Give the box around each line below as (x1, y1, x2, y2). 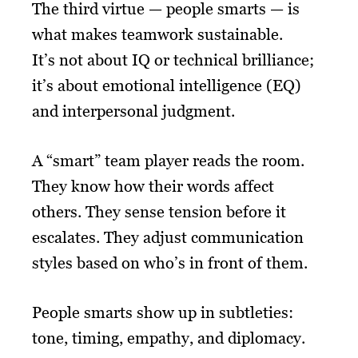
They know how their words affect (32, 176, 274, 196)
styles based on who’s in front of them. (32, 253, 308, 272)
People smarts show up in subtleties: (32, 302, 293, 322)
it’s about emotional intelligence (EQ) (32, 75, 301, 95)
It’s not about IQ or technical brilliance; (32, 50, 314, 70)
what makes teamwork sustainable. (32, 24, 283, 44)
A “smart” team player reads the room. (32, 150, 304, 170)
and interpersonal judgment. (32, 101, 235, 121)
